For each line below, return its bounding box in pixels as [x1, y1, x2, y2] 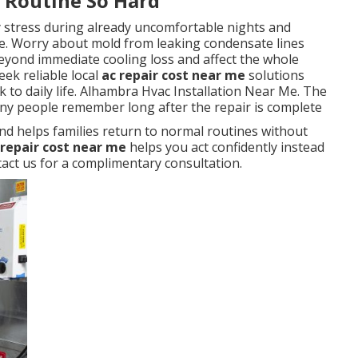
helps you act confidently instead [126, 138, 324, 156]
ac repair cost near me [101, 66, 245, 84]
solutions [245, 66, 304, 84]
